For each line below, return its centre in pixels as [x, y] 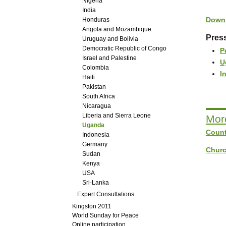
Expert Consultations [105, 194]
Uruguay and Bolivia [110, 39]
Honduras [96, 19]
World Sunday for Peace [105, 215]
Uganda [93, 125]
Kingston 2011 [92, 206]
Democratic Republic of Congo [124, 48]
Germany [95, 144]
